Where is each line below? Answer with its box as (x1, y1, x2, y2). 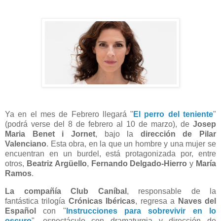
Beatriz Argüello (26, 159, 87, 168)
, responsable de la (126, 187, 216, 196)
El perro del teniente (133, 110, 214, 119)
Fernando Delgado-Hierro (91, 159, 187, 168)
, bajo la (95, 130, 141, 139)
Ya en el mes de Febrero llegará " (5, 110, 134, 119)
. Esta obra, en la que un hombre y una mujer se (46, 140, 216, 148)
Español (5, 207, 36, 216)
